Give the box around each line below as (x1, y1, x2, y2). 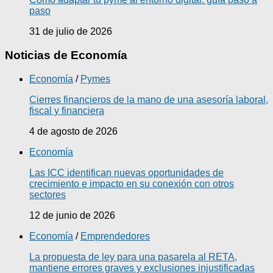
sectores (29, 189, 66, 200)
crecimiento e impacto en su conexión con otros (29, 178, 234, 189)
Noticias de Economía (5, 48, 127, 62)
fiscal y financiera (29, 105, 104, 116)
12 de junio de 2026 (29, 210, 115, 221)
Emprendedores (80, 230, 150, 241)
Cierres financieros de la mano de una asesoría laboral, (29, 94, 268, 105)
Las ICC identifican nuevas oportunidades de (29, 167, 224, 178)
